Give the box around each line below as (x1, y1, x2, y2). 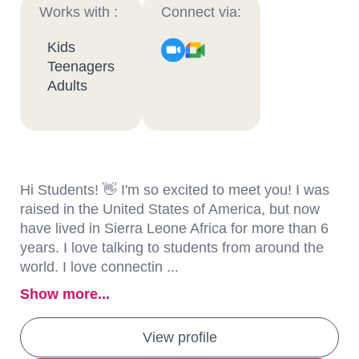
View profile (142, 329, 217, 345)
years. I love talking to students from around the (20, 240, 324, 256)
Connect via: (161, 4, 241, 20)
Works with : (39, 4, 118, 20)
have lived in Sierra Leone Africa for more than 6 (20, 220, 329, 236)
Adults (47, 78, 87, 94)
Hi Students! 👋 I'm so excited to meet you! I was (20, 182, 329, 198)
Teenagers (47, 58, 115, 75)
